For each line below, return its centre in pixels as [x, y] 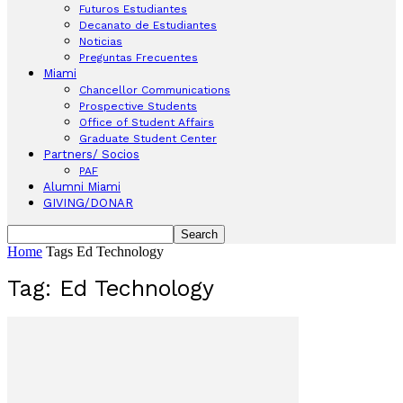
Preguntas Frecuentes [139, 58]
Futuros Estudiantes [133, 9]
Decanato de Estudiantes [148, 25]
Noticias [101, 41]
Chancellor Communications [155, 90]
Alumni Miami [82, 187]
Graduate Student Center [148, 139]
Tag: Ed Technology [111, 288]
